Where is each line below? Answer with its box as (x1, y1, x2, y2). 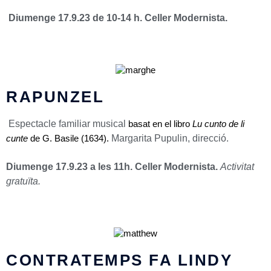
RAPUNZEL (6, 87, 104, 106)
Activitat (220, 162, 254, 172)
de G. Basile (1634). (28, 133, 109, 143)
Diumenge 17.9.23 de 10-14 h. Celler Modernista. (8, 12, 230, 23)
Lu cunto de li (192, 119, 244, 129)
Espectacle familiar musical (6, 118, 128, 129)
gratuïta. (6, 176, 41, 187)
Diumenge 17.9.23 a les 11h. (6, 162, 135, 172)
